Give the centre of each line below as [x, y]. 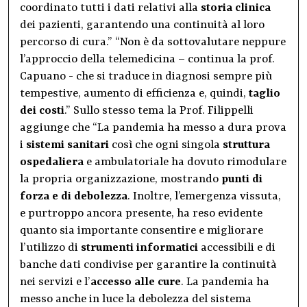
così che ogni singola [166, 145]
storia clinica [236, 8]
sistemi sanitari [67, 145]
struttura [246, 145]
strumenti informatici [139, 248]
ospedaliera [52, 162]
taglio [265, 94]
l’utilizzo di [50, 248]
